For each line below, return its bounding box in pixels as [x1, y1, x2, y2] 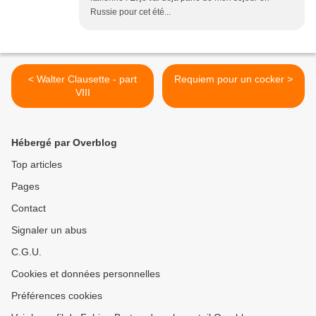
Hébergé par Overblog [11, 137, 117, 149]
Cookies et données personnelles [11, 268, 160, 280]
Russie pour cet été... [90, 7, 171, 18]
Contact [11, 202, 46, 214]
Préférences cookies [11, 290, 102, 302]
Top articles [11, 159, 62, 171]
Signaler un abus [11, 224, 87, 236]
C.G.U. [11, 246, 42, 258]
